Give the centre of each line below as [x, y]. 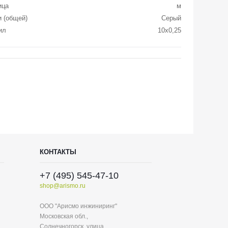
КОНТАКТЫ [58, 152]
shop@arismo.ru [63, 186]
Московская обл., [64, 216]
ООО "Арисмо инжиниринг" [78, 206]
